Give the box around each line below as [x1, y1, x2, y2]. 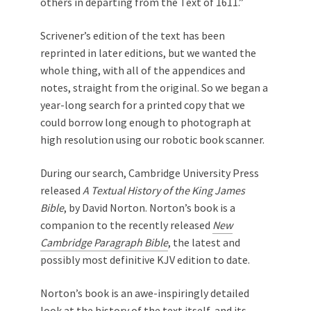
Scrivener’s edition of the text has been [40, 28, 225, 42]
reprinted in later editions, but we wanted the [40, 46, 256, 60]
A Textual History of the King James [83, 183, 245, 197]
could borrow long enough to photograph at [40, 115, 251, 129]
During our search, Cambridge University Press [40, 166, 259, 180]
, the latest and [168, 235, 240, 249]
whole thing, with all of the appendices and [40, 63, 245, 77]
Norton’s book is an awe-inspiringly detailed [40, 286, 249, 300]
